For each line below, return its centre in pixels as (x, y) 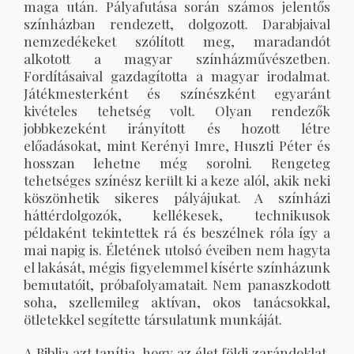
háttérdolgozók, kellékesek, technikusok (177, 215)
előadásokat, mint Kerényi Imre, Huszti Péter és (177, 146)
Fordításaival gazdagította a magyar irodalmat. (177, 76)
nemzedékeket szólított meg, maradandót (177, 41)
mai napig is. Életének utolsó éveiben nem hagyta (177, 250)
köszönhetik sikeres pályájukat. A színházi (177, 198)
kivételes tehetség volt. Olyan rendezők (177, 111)
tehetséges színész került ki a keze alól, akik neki (177, 181)
